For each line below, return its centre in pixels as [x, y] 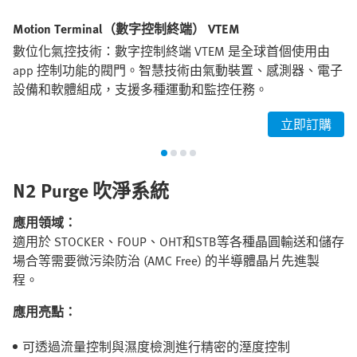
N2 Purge [53, 190]
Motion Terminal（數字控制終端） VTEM [126, 29]
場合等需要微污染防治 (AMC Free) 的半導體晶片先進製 [166, 261]
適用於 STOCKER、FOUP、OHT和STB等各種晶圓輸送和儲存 [178, 242]
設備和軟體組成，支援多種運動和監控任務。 [140, 90]
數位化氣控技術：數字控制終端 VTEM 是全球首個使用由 [171, 51]
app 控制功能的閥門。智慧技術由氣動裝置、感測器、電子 [178, 71]
